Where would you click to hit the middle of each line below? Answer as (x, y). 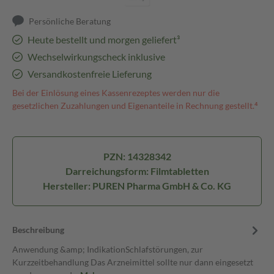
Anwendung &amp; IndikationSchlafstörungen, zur (108, 249)
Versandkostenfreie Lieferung (89, 74)
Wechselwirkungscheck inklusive (96, 57)
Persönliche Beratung (70, 21)
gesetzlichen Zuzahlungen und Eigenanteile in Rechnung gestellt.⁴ (135, 106)
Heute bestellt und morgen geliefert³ (103, 39)
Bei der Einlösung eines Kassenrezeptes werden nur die (116, 93)
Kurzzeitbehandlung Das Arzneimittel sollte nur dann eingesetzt (133, 262)
